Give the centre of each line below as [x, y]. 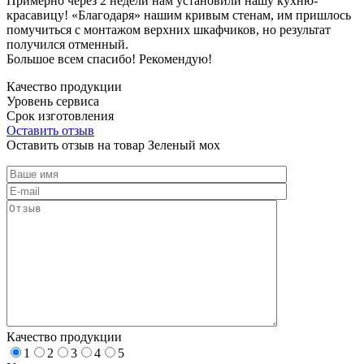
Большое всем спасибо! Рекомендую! [109, 58]
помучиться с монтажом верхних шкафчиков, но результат [169, 29]
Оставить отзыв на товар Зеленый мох [113, 145]
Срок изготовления [60, 115]
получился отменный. [67, 44]
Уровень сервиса [53, 101]
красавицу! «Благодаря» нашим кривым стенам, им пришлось [179, 15]
